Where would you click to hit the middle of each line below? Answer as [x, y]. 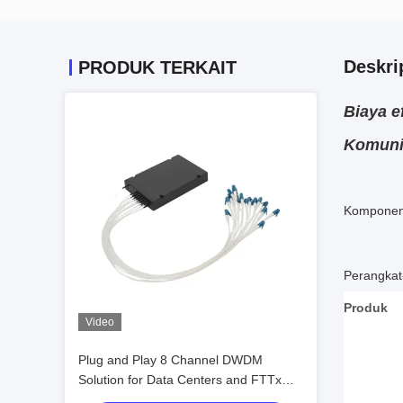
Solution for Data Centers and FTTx [180, 380]
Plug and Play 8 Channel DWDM [170, 360]
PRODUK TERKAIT [157, 67]
